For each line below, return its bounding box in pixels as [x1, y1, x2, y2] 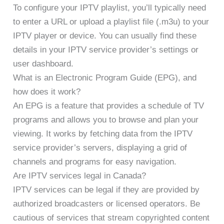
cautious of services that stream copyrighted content [13, 213, 210, 223]
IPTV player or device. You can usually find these [13, 31, 197, 41]
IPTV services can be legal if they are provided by [13, 185, 200, 195]
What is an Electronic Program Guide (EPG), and [13, 73, 197, 83]
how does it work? [13, 87, 81, 97]
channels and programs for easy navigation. [13, 157, 177, 167]
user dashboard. [13, 59, 74, 69]
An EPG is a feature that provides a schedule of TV [13, 101, 204, 111]
